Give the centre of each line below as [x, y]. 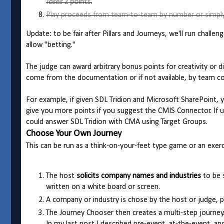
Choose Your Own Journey [74, 134]
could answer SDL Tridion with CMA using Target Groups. [117, 122]
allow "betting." [51, 45]
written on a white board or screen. [103, 187]
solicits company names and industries [139, 176]
